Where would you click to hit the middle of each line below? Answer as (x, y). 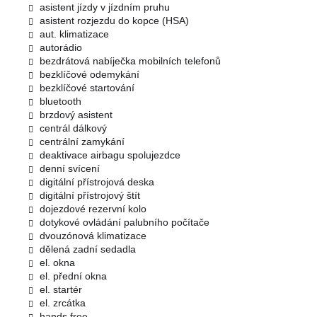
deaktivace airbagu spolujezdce (110, 155)
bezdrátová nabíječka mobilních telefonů (130, 60)
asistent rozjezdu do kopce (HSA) (114, 20)
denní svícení (70, 168)
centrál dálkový (73, 128)
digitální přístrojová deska (97, 181)
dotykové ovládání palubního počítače (125, 222)
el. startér (61, 289)
